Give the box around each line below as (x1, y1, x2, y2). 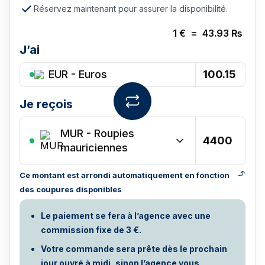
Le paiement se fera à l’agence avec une (41, 211, 211, 221)
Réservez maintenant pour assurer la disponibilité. (34, 4, 228, 14)
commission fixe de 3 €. (41, 225, 141, 235)
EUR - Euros (49, 68, 107, 80)
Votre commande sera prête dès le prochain (41, 244, 227, 254)
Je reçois (20, 97, 73, 111)
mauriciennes (60, 141, 128, 154)
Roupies (94, 127, 134, 140)
